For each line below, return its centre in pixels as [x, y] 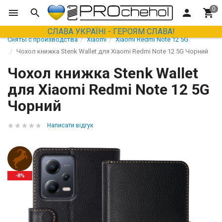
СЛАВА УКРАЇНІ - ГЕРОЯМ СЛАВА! [111, 32]
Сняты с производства [43, 39]
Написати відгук [70, 125]
